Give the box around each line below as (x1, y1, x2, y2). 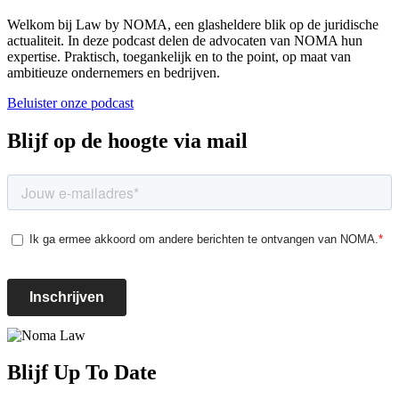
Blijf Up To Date (7, 361, 157, 385)
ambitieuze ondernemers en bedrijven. (7, 64, 220, 80)
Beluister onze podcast (7, 94, 134, 110)
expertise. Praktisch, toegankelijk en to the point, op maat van (7, 48, 351, 64)
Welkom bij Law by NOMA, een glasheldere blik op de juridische (7, 16, 379, 32)
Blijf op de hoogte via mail (7, 128, 248, 152)
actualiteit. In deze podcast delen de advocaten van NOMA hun (7, 32, 362, 48)
